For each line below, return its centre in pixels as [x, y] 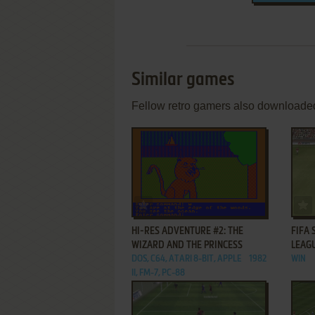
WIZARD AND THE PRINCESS [187, 245]
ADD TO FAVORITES [188, 202]
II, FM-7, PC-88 [158, 273]
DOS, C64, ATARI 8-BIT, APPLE [187, 259]
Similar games [183, 80]
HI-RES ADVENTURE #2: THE [187, 231]
